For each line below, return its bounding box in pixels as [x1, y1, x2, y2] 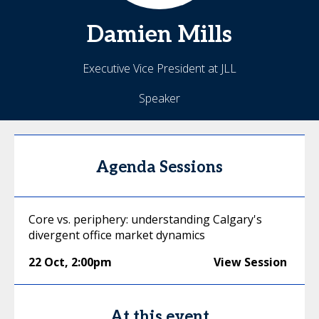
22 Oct [28, 254, 65, 270]
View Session [214, 254, 287, 270]
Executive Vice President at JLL [83, 61, 236, 76]
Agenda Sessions [96, 158, 223, 177]
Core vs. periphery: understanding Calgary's [28, 211, 262, 227]
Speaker [139, 90, 180, 106]
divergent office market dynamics [28, 227, 205, 243]
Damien [87, 21, 172, 48]
